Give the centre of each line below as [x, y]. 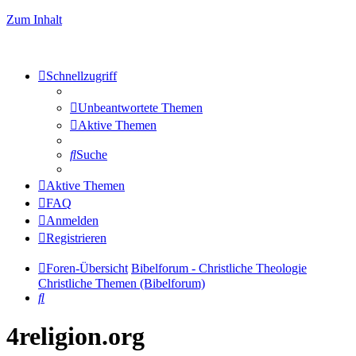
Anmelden [72, 221]
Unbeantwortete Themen [140, 108]
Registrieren [76, 238]
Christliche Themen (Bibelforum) [122, 283]
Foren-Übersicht [87, 268]
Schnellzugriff [81, 76]
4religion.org [75, 337]
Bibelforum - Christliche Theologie [219, 268]
